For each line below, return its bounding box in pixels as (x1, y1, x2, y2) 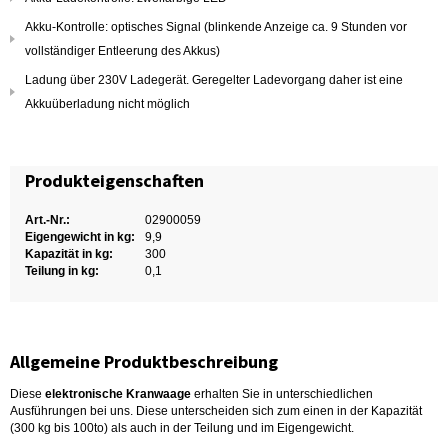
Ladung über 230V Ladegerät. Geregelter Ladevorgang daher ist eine (25, 73, 403, 87)
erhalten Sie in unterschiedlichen (191, 387, 373, 401)
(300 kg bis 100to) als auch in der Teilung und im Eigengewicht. (10, 421, 354, 435)
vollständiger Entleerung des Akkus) (25, 44, 220, 58)
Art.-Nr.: (25, 213, 70, 227)
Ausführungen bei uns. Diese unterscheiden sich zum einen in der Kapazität (10, 404, 422, 418)
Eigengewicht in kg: (25, 230, 135, 244)
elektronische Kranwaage (45, 387, 191, 401)
